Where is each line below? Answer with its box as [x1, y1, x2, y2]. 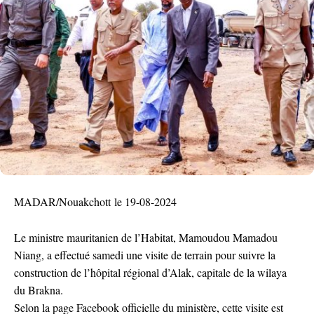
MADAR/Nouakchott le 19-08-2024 [14, 193, 177, 209]
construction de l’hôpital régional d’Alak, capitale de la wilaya [14, 264, 287, 280]
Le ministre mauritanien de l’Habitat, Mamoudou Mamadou [14, 229, 278, 245]
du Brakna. [14, 282, 63, 297]
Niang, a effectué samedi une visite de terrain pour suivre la [14, 247, 275, 262]
